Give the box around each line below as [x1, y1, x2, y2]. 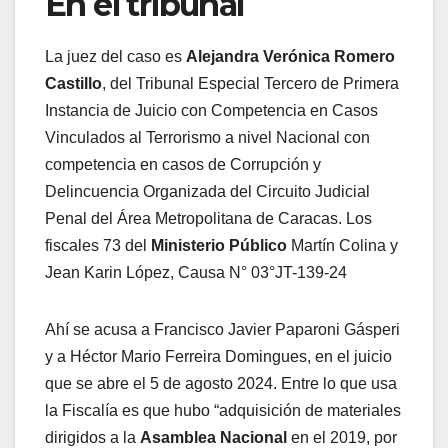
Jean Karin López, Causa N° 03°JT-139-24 [45, 263, 347, 281]
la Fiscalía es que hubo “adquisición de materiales [45, 401, 401, 419]
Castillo [45, 74, 102, 92]
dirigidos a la [45, 428, 140, 446]
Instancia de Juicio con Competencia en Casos [45, 101, 378, 119]
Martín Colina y [287, 236, 398, 254]
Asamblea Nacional [140, 428, 287, 446]
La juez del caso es [45, 47, 186, 65]
